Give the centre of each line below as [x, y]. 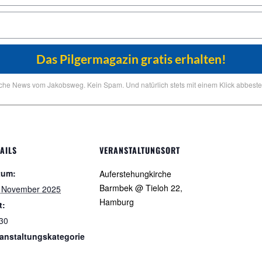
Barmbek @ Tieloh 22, [141, 188]
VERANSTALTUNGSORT [140, 150]
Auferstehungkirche [135, 174]
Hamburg [117, 202]
